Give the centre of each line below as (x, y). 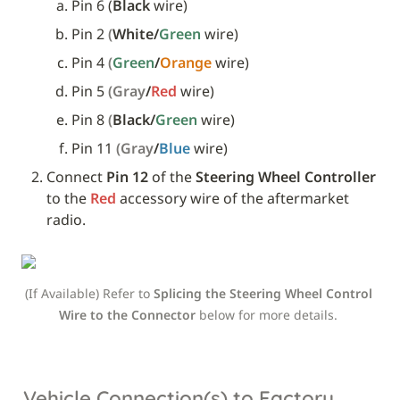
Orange (187, 62)
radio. (66, 219)
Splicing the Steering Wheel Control (262, 293)
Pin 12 (127, 176)
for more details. (290, 314)
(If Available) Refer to (89, 293)
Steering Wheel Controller (286, 176)
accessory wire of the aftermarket (233, 198)
